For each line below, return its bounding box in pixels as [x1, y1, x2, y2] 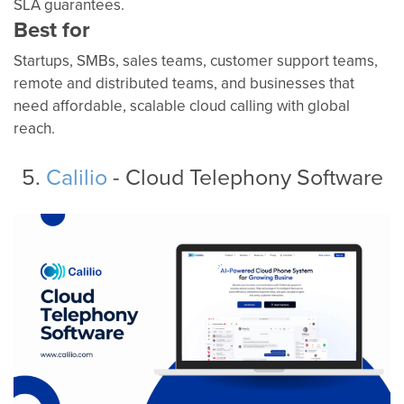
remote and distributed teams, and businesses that [14, 72, 354, 95]
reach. [14, 117, 55, 140]
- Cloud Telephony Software [106, 161, 383, 193]
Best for [14, 14, 90, 46]
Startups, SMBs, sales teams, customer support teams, [14, 50, 378, 72]
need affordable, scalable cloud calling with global [14, 95, 350, 117]
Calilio [45, 161, 107, 193]
